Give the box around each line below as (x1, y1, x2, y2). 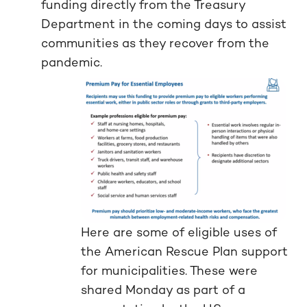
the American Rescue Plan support (81, 243, 288, 259)
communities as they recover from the (41, 35, 269, 51)
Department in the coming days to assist (41, 16, 286, 32)
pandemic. (41, 54, 102, 70)
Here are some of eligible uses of (81, 224, 277, 240)
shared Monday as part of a (81, 282, 245, 297)
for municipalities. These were (81, 262, 258, 278)
